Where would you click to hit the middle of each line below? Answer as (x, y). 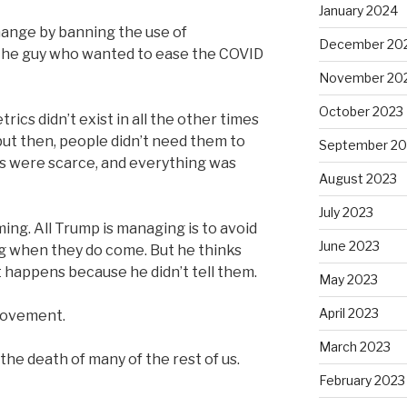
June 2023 (349, 246)
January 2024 (358, 11)
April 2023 (348, 313)
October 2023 (361, 112)
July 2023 (346, 213)
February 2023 (362, 381)
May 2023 (348, 280)
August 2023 (357, 179)
